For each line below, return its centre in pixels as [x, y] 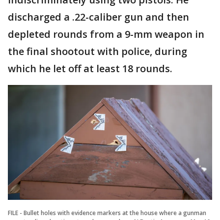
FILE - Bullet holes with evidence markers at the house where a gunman [107, 213]
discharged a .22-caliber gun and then [98, 17]
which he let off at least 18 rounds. [90, 68]
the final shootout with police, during [97, 51]
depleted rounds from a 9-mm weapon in [106, 34]
